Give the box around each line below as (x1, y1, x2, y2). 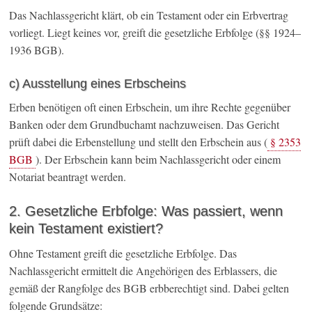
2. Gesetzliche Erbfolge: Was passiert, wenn (9, 203, 283, 219)
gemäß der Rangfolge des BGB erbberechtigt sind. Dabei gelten (9, 281, 290, 296)
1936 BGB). (9, 42, 65, 58)
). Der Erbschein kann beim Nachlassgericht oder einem (36, 152, 281, 167)
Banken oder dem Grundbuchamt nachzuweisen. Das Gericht (9, 117, 280, 132)
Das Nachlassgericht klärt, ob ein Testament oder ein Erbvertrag (9, 8, 289, 23)
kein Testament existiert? (9, 221, 164, 237)
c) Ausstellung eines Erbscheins (9, 77, 187, 91)
